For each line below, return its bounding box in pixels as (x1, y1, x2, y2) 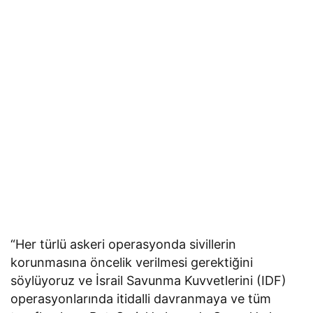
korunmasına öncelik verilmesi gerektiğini (10, 254, 254, 270)
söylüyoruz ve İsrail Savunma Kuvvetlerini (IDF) (10, 272, 287, 288)
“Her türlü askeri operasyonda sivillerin (10, 236, 237, 252)
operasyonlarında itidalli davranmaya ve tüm (10, 291, 272, 306)
